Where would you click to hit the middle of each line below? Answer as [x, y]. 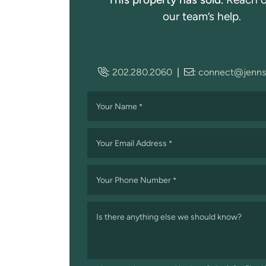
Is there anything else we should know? [169, 216]
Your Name [117, 106]
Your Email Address [132, 143]
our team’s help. [202, 16]
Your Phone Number [134, 180]
